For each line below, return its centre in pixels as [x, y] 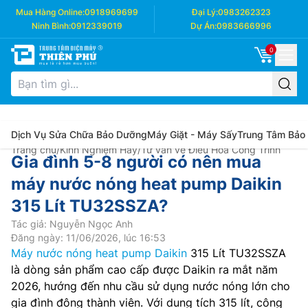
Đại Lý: [205, 12]
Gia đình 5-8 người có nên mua [136, 162]
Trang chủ [34, 150]
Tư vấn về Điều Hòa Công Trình [211, 150]
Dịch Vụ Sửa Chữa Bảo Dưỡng [79, 134]
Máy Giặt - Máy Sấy [192, 134]
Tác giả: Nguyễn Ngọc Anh [72, 224]
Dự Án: [203, 26]
